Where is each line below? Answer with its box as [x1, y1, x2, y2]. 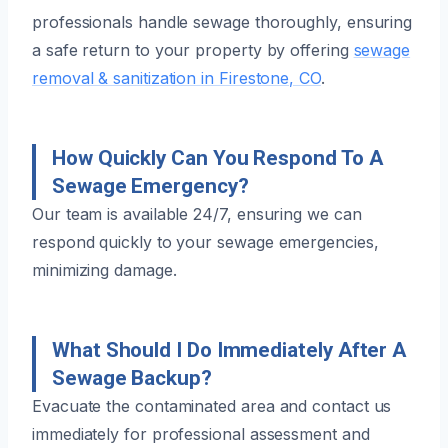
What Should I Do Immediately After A [52, 337, 407, 362]
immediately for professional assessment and [32, 423, 370, 444]
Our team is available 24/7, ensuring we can [32, 203, 362, 224]
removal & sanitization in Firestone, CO [32, 67, 321, 88]
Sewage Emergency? [52, 173, 249, 198]
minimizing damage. [32, 259, 177, 280]
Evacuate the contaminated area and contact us [32, 395, 392, 416]
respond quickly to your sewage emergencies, [32, 231, 379, 252]
